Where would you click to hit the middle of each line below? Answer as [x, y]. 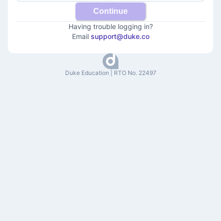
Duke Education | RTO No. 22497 [110, 73]
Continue [110, 11]
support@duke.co [120, 36]
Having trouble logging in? [110, 26]
